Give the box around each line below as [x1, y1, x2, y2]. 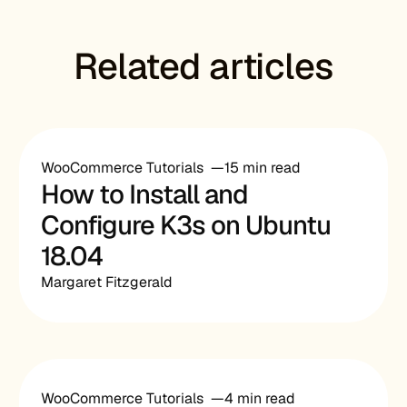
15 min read [224, 158, 302, 177]
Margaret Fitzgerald [41, 273, 174, 292]
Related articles [74, 43, 333, 90]
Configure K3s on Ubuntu [41, 208, 332, 243]
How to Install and [41, 177, 249, 212]
